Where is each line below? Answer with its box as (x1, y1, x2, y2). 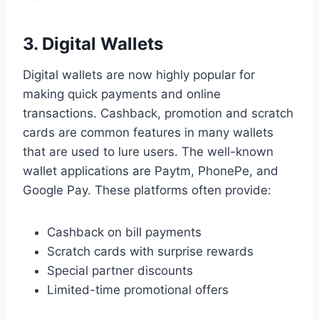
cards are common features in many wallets (23, 125, 273, 140)
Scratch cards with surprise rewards (47, 244, 253, 258)
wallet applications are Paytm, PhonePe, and (23, 163, 278, 178)
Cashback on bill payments (47, 224, 202, 239)
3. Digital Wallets (23, 33, 163, 54)
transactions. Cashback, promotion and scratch (23, 105, 293, 120)
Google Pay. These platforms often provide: (23, 182, 271, 197)
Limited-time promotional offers (47, 282, 229, 297)
